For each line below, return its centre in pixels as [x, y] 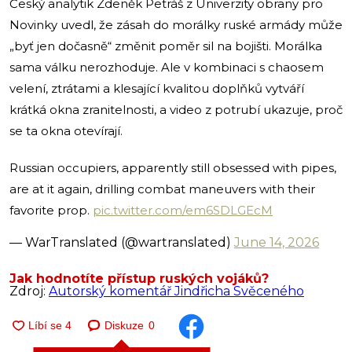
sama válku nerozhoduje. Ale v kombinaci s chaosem [167, 67]
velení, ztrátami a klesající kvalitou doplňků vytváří [157, 88]
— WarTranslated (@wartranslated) [122, 242]
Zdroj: [29, 291]
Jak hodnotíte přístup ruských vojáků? [139, 278]
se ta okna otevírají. [66, 130]
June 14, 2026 [277, 242]
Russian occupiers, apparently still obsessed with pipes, [173, 167]
